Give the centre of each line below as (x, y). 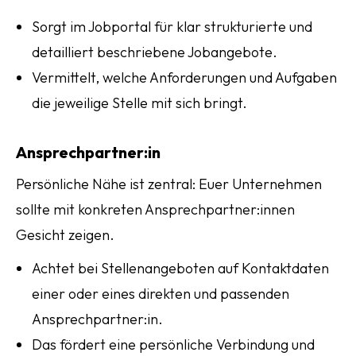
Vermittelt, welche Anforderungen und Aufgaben (184, 77)
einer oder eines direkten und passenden (161, 294)
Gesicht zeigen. (65, 235)
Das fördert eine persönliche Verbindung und (173, 344)
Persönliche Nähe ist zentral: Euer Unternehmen (169, 184)
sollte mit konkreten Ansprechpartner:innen (155, 209)
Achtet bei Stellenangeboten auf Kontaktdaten (180, 268)
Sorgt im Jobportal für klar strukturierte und (172, 27)
